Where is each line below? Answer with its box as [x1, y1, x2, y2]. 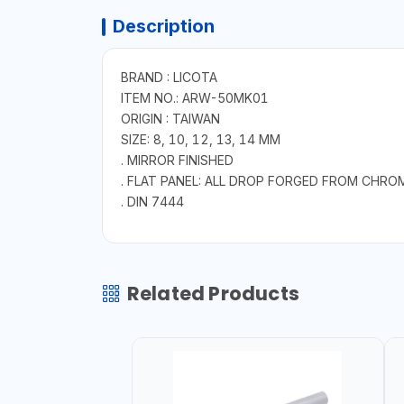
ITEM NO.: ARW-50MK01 [120, 90, 269, 106]
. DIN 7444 [120, 194, 184, 210]
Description [112, 15, 215, 38]
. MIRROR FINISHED [120, 152, 234, 169]
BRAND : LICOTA [120, 69, 217, 86]
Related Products [126, 280, 299, 308]
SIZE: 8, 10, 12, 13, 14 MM [120, 132, 280, 148]
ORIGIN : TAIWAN [120, 111, 220, 127]
